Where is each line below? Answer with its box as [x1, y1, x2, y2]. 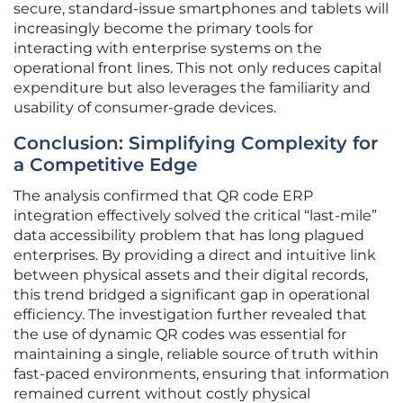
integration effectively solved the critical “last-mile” [13, 207, 377, 225]
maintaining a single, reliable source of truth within [13, 345, 379, 363]
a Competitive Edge [13, 154, 197, 176]
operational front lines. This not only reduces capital [13, 59, 381, 77]
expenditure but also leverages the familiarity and [13, 79, 371, 97]
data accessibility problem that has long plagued [13, 227, 364, 245]
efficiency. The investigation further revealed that [13, 306, 367, 324]
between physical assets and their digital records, [13, 266, 368, 284]
